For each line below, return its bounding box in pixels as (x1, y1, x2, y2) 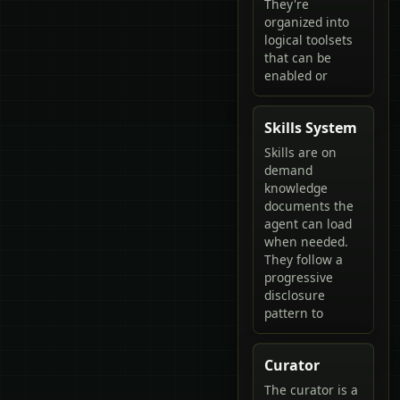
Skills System (264, 117, 357, 137)
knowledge (264, 179, 328, 196)
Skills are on (264, 143, 337, 161)
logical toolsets (264, 30, 353, 48)
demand (264, 161, 312, 179)
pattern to (264, 304, 323, 321)
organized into (264, 12, 349, 30)
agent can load (264, 214, 352, 232)
